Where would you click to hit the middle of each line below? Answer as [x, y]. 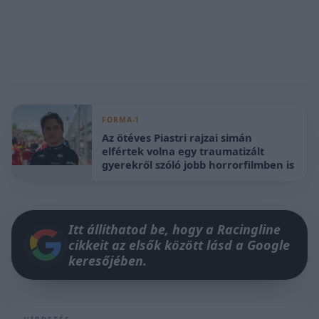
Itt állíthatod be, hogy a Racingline [174, 230]
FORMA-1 [121, 120]
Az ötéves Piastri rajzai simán [177, 137]
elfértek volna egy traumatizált [183, 151]
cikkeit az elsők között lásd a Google [179, 245]
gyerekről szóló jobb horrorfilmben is [198, 164]
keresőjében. [108, 261]
